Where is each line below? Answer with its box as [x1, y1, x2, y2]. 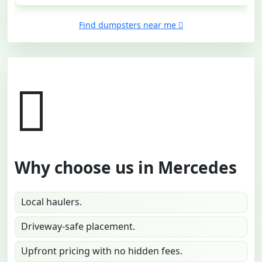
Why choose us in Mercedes [15, 156, 237, 179]
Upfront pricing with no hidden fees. [21, 244, 182, 258]
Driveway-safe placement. [21, 220, 135, 233]
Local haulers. [21, 195, 82, 209]
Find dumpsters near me [79, 19, 176, 31]
